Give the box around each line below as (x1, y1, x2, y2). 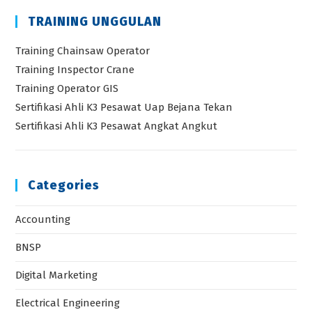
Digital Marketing (15, 268, 98, 281)
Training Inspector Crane (15, 63, 135, 76)
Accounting (15, 212, 71, 226)
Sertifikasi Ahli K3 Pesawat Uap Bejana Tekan (15, 100, 233, 114)
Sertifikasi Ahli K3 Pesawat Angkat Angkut (15, 119, 218, 132)
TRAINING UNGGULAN (28, 13, 162, 29)
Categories (28, 177, 100, 193)
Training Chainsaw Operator (15, 44, 150, 57)
